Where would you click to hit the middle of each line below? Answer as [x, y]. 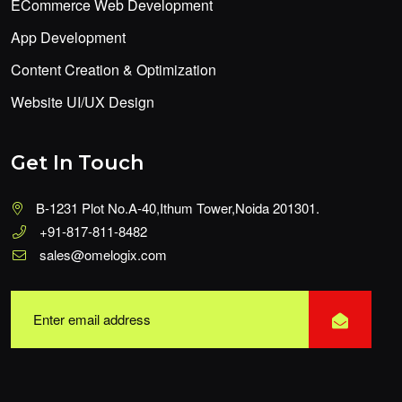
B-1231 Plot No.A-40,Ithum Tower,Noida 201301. [178, 208]
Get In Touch [77, 163]
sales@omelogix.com [103, 255]
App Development [68, 38]
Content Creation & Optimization [114, 70]
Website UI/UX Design [83, 102]
